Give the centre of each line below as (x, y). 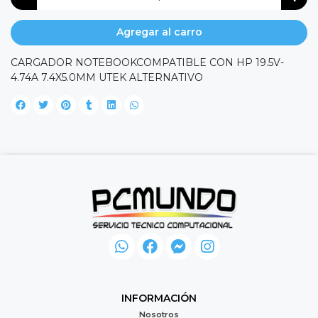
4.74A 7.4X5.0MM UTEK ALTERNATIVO (107, 77)
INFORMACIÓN (159, 298)
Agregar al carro (159, 32)
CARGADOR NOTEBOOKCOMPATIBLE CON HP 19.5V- (147, 62)
